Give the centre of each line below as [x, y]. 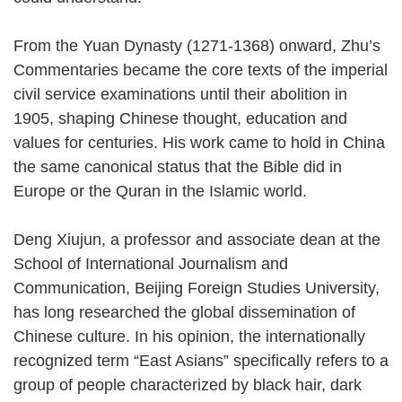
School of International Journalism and [151, 263]
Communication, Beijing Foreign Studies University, [197, 288]
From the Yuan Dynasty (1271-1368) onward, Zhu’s [197, 45]
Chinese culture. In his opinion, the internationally [189, 336]
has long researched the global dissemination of [184, 312]
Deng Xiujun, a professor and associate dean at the [197, 239]
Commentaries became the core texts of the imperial [201, 70]
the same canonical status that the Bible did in [178, 166]
